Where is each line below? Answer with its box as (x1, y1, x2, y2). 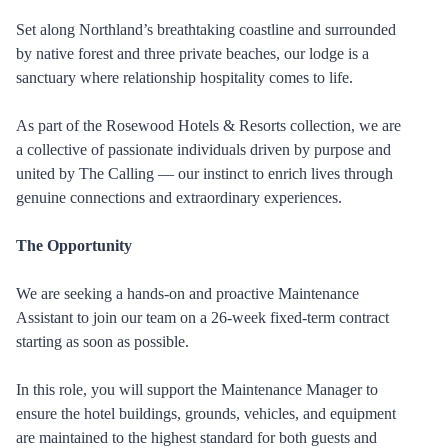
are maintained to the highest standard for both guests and (16, 429, 377, 446)
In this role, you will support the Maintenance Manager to (16, 381, 378, 398)
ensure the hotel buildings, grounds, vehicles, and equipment (16, 405, 396, 422)
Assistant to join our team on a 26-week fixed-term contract (16, 309, 389, 326)
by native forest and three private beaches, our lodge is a (16, 45, 369, 62)
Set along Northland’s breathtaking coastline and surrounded (16, 21, 396, 38)
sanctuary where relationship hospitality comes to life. (16, 69, 353, 86)
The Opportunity (16, 237, 132, 254)
